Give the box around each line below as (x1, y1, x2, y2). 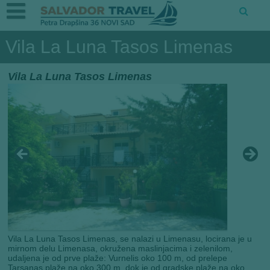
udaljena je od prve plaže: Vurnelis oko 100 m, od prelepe (8, 253, 228, 263)
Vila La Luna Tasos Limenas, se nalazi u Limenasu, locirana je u (8, 234, 253, 244)
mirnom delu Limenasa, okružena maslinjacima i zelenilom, (8, 243, 233, 254)
